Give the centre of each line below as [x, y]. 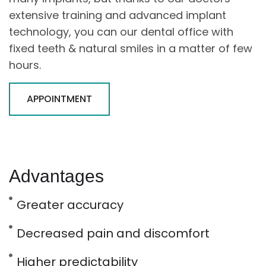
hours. [25, 65]
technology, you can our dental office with [121, 32]
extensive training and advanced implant [118, 15]
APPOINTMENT [59, 99]
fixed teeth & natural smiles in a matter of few [131, 49]
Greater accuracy [70, 205]
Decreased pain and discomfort [113, 233]
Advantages [56, 176]
